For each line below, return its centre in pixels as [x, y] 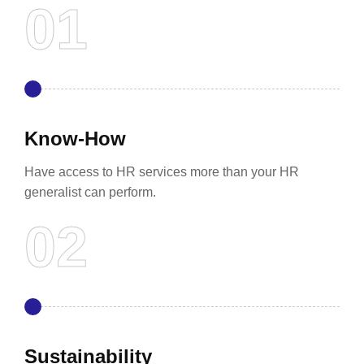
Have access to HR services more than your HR [162, 172]
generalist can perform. [90, 192]
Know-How [75, 139]
